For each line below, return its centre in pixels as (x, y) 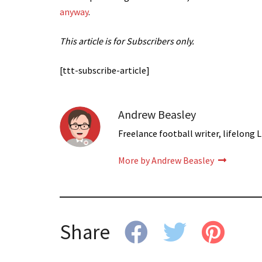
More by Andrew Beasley (167, 160)
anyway (74, 11)
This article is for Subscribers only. (127, 41)
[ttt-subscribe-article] (105, 70)
